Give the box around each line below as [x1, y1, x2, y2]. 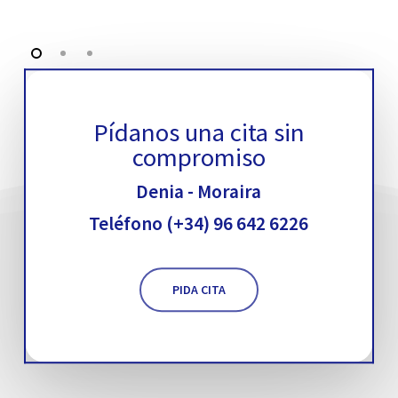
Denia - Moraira [136, 179, 262, 204]
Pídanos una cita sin [92, 116, 305, 149]
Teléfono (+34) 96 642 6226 [89, 211, 309, 236]
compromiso [131, 141, 266, 174]
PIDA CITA [171, 282, 226, 298]
